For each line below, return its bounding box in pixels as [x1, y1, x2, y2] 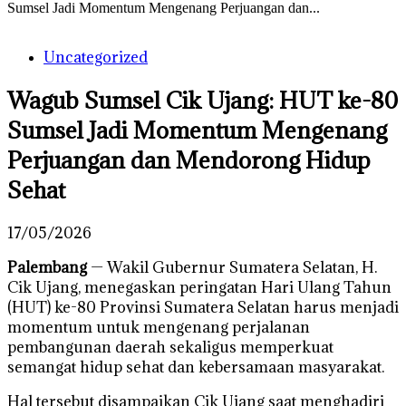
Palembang [7, 256, 87, 277]
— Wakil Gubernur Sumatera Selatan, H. [87, 256, 377, 277]
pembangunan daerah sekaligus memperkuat [7, 336, 333, 357]
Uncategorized [43, 47, 148, 67]
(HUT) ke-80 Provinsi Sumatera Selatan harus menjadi [7, 296, 399, 317]
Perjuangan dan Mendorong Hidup [7, 144, 371, 175]
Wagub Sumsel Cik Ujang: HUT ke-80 [7, 84, 398, 115]
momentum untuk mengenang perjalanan [7, 316, 310, 337]
